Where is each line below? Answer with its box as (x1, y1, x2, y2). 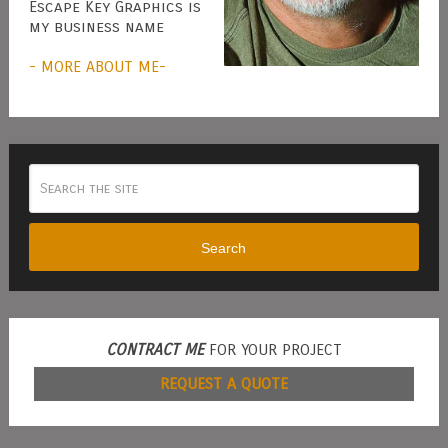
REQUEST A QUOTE (159, 374, 288, 394)
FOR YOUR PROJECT (203, 340, 342, 360)
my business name (28, 17, 164, 37)
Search (201, 239, 247, 256)
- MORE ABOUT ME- (28, 57, 166, 77)
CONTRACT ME (105, 340, 204, 360)
